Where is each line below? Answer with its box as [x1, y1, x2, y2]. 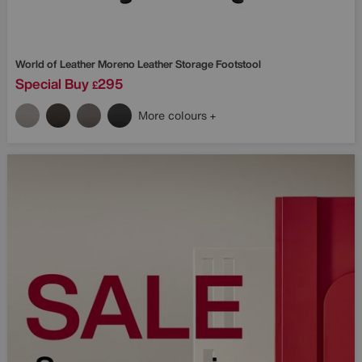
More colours [138, 106, 210, 124]
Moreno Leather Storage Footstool [98, 56, 261, 72]
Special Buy [15, 73, 89, 94]
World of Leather [15, 56, 98, 72]
